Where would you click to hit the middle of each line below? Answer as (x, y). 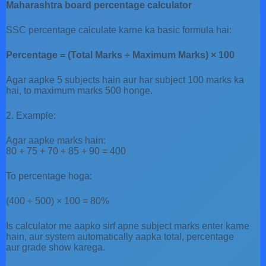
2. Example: (31, 115)
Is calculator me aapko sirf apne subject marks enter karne (128, 226)
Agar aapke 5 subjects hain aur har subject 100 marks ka (125, 80)
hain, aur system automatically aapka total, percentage (120, 236)
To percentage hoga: (49, 176)
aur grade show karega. (56, 247)
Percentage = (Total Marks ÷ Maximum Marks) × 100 (120, 55)
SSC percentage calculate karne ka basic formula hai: (119, 30)
